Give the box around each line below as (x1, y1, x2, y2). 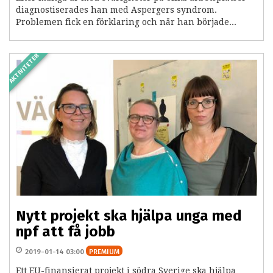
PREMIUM (89, 247, 119, 257)
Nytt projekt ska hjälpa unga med (16, 207, 242, 225)
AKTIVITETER (7, 51, 41, 85)
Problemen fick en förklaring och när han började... (16, 17, 236, 27)
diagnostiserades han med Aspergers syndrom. (16, 5, 217, 15)
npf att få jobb (16, 223, 115, 241)
